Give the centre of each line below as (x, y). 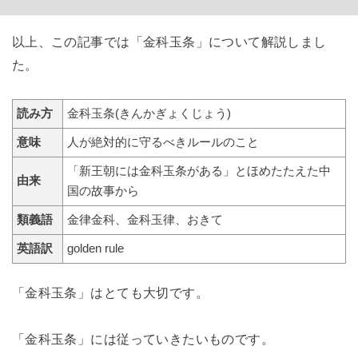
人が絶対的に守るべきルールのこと (163, 143)
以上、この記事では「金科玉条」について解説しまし (169, 41)
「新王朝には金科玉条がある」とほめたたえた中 (199, 171)
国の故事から (103, 191)
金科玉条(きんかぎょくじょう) (149, 114)
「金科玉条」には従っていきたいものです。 (143, 338)
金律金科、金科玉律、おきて (145, 220)
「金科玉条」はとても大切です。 (110, 293)
